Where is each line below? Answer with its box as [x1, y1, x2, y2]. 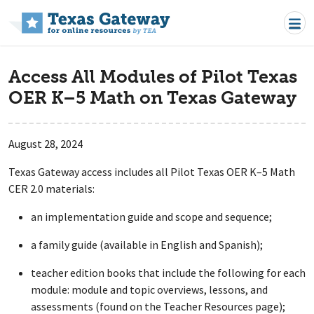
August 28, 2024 [8, 137, 83, 151]
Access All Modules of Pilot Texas [8, 66, 297, 88]
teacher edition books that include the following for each [31, 266, 306, 280]
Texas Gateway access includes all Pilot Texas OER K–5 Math [8, 165, 295, 179]
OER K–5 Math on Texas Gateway [8, 87, 296, 109]
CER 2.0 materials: [8, 182, 99, 196]
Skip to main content [156, 4, 258, 18]
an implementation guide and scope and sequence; [31, 210, 274, 224]
